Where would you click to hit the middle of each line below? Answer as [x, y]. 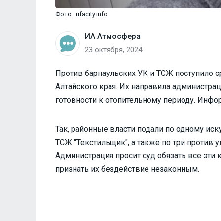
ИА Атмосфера [113, 37]
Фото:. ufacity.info [81, 14]
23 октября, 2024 [113, 50]
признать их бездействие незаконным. [127, 169]
